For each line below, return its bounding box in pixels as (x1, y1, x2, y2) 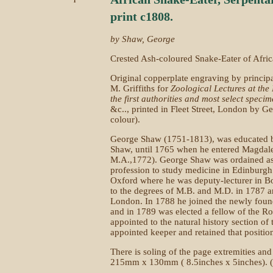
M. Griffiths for (110, 83, 171, 93)
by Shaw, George (110, 34, 175, 44)
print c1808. (110, 10, 173, 23)
